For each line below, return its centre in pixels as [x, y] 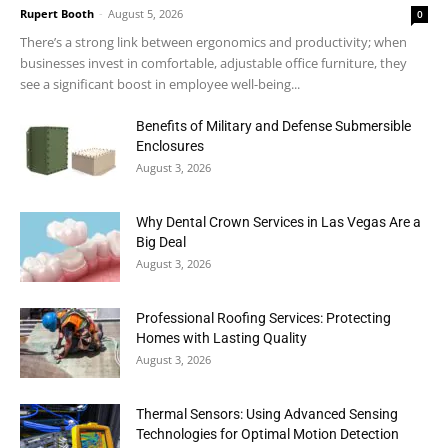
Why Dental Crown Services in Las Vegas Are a [278, 222]
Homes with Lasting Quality [221, 338]
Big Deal [161, 242]
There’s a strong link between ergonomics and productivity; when [213, 42]
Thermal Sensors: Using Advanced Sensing [267, 414]
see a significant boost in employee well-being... [160, 84]
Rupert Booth [57, 14]
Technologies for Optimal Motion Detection [267, 434]
